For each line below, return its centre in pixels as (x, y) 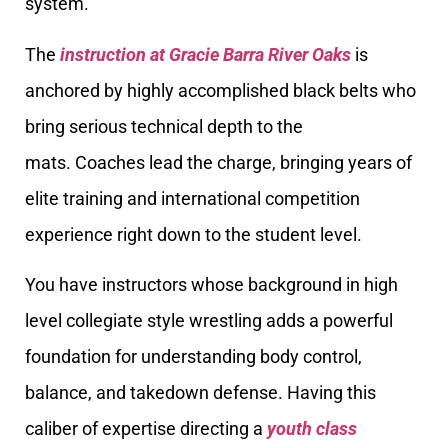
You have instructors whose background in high (211, 285)
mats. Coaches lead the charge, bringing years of (218, 162)
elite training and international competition (192, 198)
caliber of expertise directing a (146, 429)
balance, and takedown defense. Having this (200, 393)
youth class (312, 429)
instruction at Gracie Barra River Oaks (205, 54)
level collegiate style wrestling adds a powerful (209, 321)
